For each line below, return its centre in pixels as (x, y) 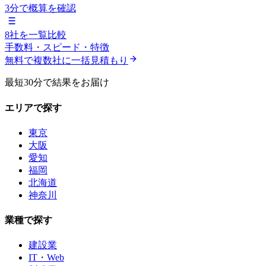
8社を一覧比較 (36, 35)
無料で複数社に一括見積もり (66, 61)
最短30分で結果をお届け (57, 83)
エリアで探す (33, 107)
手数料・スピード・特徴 (57, 47)
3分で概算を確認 (40, 8)
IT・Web (46, 258)
